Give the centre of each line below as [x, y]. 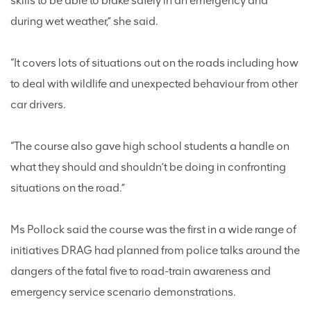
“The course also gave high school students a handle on [150, 146]
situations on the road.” [68, 188]
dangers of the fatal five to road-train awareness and [141, 271]
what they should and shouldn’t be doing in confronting [148, 167]
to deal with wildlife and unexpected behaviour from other [154, 84]
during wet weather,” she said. [84, 21]
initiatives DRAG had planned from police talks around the [155, 250]
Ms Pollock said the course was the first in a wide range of [153, 229]
